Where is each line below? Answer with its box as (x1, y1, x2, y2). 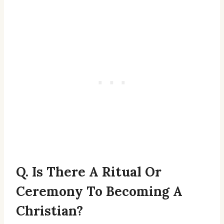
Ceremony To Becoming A (16, 183, 182, 200)
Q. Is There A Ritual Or (16, 163, 161, 180)
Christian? (16, 202, 83, 219)
